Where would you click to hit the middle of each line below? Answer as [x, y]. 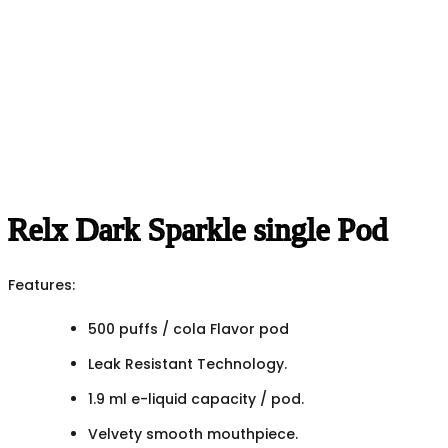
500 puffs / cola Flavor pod [188, 328]
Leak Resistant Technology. [187, 363]
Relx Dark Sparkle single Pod [198, 229]
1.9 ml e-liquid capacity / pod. [195, 398]
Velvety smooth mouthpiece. [192, 433]
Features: [41, 284]
